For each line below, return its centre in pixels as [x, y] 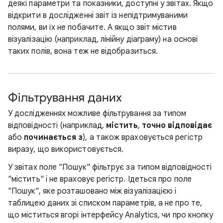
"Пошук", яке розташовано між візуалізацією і [92, 191]
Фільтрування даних [65, 98]
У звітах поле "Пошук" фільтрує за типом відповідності [110, 167]
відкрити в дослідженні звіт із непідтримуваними [98, 15]
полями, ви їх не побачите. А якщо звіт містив [92, 27]
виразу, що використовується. [66, 149]
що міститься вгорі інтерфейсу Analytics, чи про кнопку [111, 215]
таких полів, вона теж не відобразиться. [83, 51]
